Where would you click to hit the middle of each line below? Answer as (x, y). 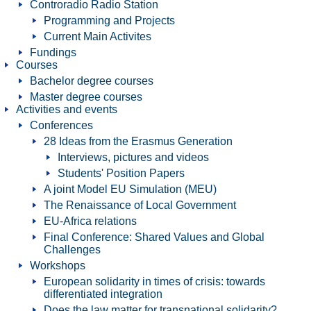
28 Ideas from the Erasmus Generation (138, 141)
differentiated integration (103, 294)
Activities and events (67, 109)
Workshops (58, 266)
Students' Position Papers (121, 173)
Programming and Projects (109, 20)
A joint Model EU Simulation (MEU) (130, 189)
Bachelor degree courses (92, 81)
